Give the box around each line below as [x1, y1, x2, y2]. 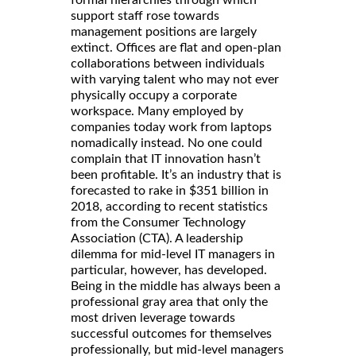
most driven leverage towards [71, 311, 235, 324]
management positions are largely [71, 25, 257, 38]
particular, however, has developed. [71, 263, 267, 277]
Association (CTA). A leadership [71, 231, 243, 245]
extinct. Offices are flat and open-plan [71, 41, 281, 54]
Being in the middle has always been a [71, 279, 281, 292]
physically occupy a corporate [71, 88, 237, 102]
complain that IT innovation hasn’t [71, 152, 261, 165]
